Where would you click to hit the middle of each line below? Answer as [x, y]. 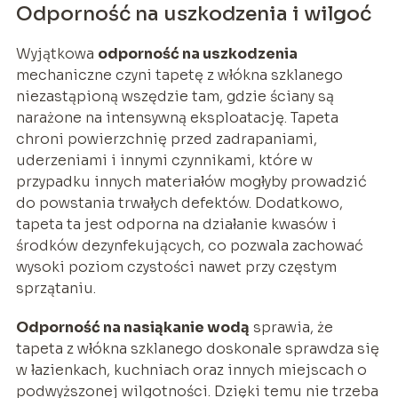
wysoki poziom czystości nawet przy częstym [176, 267]
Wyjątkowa [56, 53]
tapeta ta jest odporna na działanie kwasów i [176, 224]
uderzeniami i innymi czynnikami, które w [164, 160]
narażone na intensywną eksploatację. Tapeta [177, 117]
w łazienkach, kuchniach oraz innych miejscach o [191, 370]
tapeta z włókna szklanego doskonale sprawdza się [197, 348]
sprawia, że [291, 327]
